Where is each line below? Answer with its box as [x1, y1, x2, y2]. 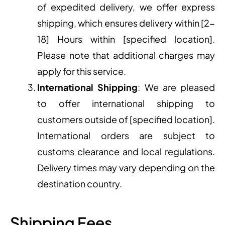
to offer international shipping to [37, 97, 215, 109]
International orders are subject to [37, 130, 215, 142]
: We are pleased [138, 81, 215, 93]
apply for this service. [37, 65, 126, 77]
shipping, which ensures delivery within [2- [37, 17, 215, 29]
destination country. [37, 178, 122, 190]
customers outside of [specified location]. [37, 114, 215, 126]
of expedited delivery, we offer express [37, 1, 215, 13]
